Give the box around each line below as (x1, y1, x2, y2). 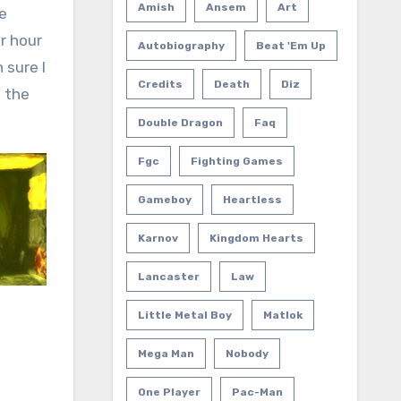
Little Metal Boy (137, 309, 232, 321)
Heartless (222, 193, 282, 206)
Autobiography (137, 39, 225, 52)
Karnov (137, 232, 178, 244)
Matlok (262, 309, 303, 321)
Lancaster (137, 270, 200, 283)
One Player (137, 386, 200, 398)
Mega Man (137, 347, 194, 360)
